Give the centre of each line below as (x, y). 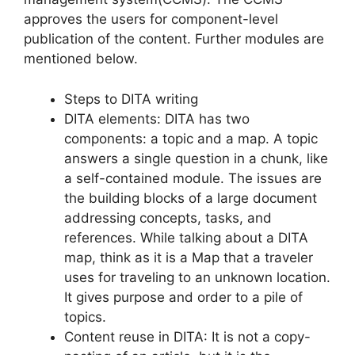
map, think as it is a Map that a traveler (189, 257)
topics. (85, 317)
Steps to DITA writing (131, 99)
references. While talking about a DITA (186, 237)
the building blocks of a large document (191, 198)
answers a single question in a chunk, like (196, 158)
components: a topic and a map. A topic (191, 138)
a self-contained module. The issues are (193, 178)
